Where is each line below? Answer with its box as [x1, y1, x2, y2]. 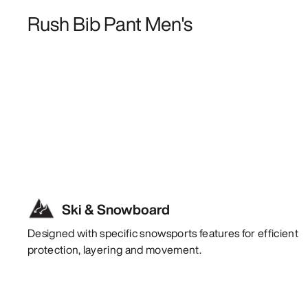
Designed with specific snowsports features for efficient [27, 224, 298, 241]
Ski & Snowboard [62, 199, 170, 219]
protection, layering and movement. [27, 241, 201, 258]
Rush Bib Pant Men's [27, 9, 192, 38]
